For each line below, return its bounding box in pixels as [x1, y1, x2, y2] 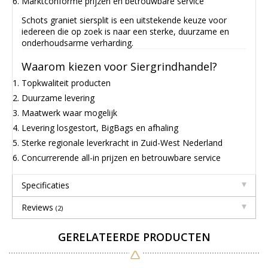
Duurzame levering [22, 92, 95, 103]
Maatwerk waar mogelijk [22, 106, 117, 118]
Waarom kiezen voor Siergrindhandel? [22, 59, 217, 74]
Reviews [22, 201, 56, 213]
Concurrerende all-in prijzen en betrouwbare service [22, 151, 221, 163]
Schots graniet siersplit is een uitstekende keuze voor [22, 14, 227, 26]
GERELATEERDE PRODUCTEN [57, 229, 211, 244]
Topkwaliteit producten [22, 77, 111, 89]
